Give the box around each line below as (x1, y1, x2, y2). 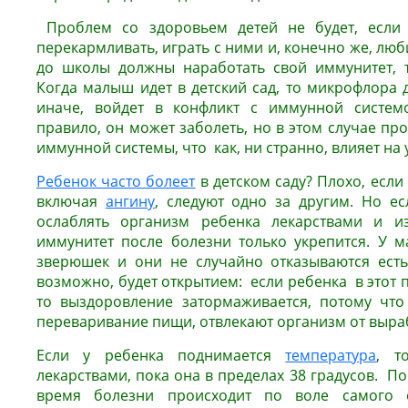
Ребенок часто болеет (36, 171, 196, 191)
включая (36, 191, 106, 211)
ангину (105, 191, 155, 211)
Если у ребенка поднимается (36, 345, 286, 365)
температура (285, 345, 377, 365)
